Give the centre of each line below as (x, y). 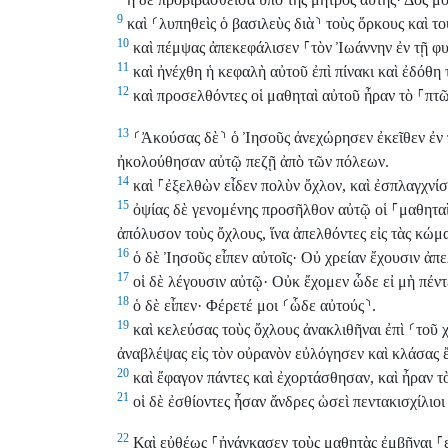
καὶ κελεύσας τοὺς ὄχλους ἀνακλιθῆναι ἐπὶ (268, 329)
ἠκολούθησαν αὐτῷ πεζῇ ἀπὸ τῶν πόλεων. (253, 161)
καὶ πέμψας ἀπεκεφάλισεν (216, 47)
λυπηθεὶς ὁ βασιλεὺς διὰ (236, 23)
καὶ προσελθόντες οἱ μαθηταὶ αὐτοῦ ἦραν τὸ (273, 95)
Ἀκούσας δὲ (180, 137)
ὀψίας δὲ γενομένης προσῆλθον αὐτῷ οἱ (260, 209)
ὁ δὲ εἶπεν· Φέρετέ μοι (205, 305)
